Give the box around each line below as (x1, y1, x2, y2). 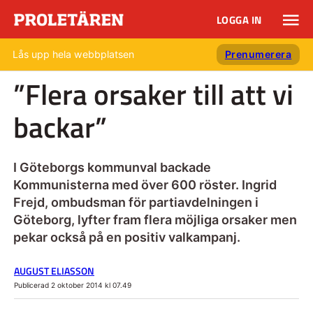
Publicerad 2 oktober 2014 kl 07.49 (14, 280, 131, 289)
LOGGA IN (216, 12, 262, 29)
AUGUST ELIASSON (14, 263, 94, 279)
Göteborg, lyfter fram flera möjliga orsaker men (13, 212, 297, 227)
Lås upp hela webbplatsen (13, 48, 134, 60)
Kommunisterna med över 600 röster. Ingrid (13, 177, 277, 192)
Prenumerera (224, 48, 292, 60)
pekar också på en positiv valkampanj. (13, 229, 240, 245)
